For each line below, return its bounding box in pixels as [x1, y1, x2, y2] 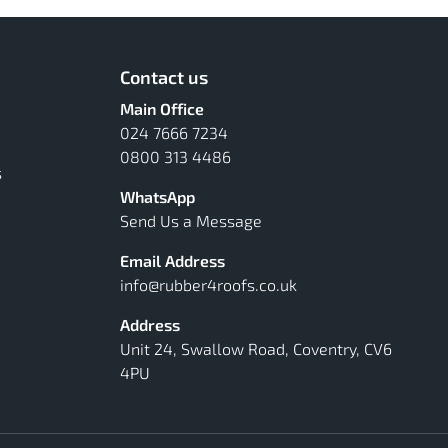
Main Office [120, 99, 204, 118]
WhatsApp [120, 187, 195, 206]
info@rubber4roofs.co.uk [120, 275, 297, 294]
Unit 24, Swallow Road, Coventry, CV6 [120, 339, 392, 358]
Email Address [120, 251, 225, 270]
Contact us [120, 66, 208, 88]
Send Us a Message [120, 211, 262, 230]
